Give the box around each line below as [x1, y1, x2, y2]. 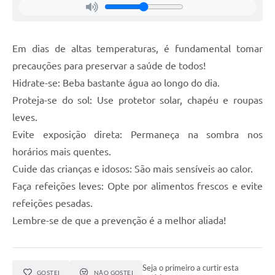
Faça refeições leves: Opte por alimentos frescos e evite [12, 180, 263, 192]
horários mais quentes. [12, 145, 111, 157]
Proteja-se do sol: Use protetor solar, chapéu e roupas [12, 94, 263, 106]
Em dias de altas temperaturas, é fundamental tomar [12, 42, 263, 54]
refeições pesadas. [12, 197, 93, 209]
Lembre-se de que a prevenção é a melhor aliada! [12, 214, 226, 226]
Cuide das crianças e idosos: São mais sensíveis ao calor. [12, 163, 253, 174]
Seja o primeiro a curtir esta [142, 262, 239, 273]
